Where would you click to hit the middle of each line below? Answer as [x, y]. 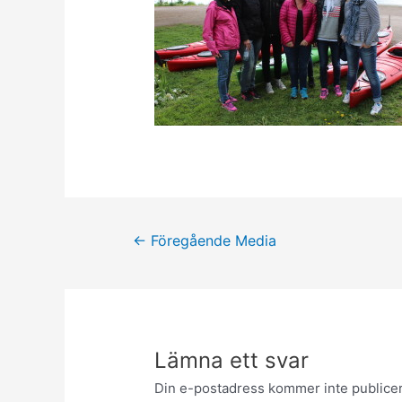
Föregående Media [211, 241]
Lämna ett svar [232, 360]
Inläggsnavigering [165, 234]
